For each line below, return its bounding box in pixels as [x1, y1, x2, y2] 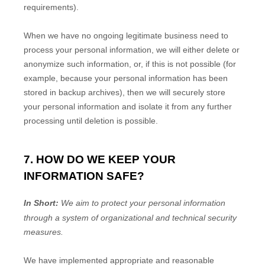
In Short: [24, 198, 61, 208]
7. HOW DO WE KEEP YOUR [24, 153, 176, 166]
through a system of [24, 212, 101, 222]
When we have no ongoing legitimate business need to [24, 31, 228, 41]
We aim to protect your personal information [61, 198, 225, 208]
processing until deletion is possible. [24, 116, 158, 126]
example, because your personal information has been [24, 73, 228, 83]
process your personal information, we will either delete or [24, 45, 240, 55]
